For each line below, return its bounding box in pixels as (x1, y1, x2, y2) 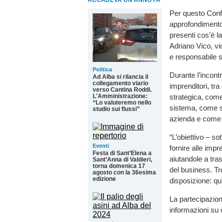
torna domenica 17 (93, 163, 145, 169)
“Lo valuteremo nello (93, 99, 151, 106)
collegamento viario (93, 80, 148, 87)
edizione (93, 175, 116, 182)
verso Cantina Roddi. (93, 86, 152, 93)
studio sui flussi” (93, 106, 140, 112)
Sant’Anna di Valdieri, (93, 156, 152, 163)
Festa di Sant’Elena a (93, 150, 152, 157)
